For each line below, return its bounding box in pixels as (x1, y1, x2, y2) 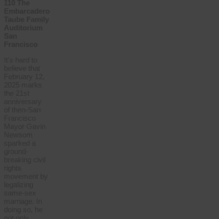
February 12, (4, 72, 44, 81)
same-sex (4, 189, 36, 197)
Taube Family (4, 15, 49, 24)
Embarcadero (4, 7, 50, 16)
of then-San (4, 106, 41, 114)
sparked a (4, 139, 36, 148)
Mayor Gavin (4, 122, 45, 131)
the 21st (4, 89, 29, 98)
